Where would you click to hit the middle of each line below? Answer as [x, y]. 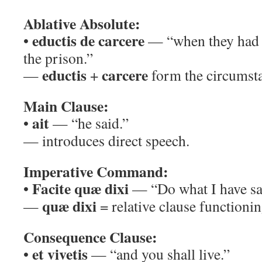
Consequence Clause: [90, 237]
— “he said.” [89, 123]
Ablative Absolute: [82, 23]
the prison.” [58, 58]
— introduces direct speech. [106, 140]
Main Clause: [66, 106]
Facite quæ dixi [80, 188]
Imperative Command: [96, 171]
